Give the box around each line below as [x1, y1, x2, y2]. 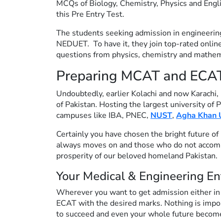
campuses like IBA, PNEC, [56, 110, 150, 121]
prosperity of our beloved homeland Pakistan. [56, 150, 218, 161]
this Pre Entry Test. [56, 8, 124, 20]
